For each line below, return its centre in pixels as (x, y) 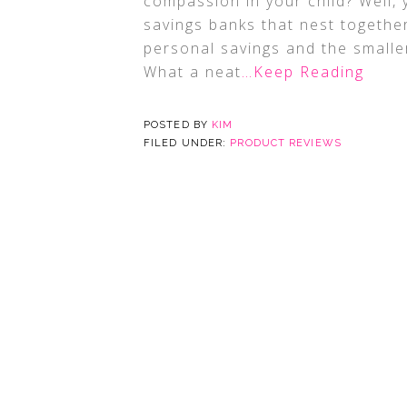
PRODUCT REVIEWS (286, 143)
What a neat (193, 72)
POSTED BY (178, 125)
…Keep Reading (303, 72)
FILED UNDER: (187, 143)
